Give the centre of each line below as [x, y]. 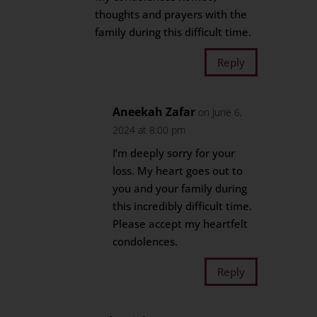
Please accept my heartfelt [180, 224]
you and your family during [180, 188]
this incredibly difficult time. [183, 206]
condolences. [145, 241]
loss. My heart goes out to [178, 171]
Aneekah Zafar [154, 112]
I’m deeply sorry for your [174, 153]
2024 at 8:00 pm [149, 130]
